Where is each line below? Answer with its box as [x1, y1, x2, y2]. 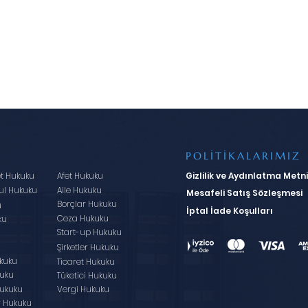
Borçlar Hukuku [56, 198, 117, 210]
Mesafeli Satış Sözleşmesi [186, 187, 302, 199]
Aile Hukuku [56, 184, 102, 196]
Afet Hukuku [56, 170, 103, 181]
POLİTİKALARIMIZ [185, 149, 301, 162]
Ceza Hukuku [56, 212, 109, 224]
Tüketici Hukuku [56, 269, 117, 281]
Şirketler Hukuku [56, 241, 119, 253]
